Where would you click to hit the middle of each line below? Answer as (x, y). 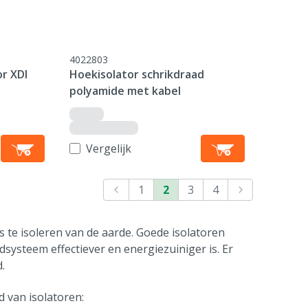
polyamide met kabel (125, 91)
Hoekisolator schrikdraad (137, 74)
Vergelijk (109, 148)
